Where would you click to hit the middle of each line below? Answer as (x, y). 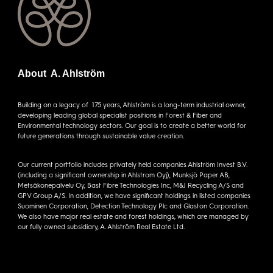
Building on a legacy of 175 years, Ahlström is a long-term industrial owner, (131, 104)
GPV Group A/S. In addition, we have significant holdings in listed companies (134, 195)
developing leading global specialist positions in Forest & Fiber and (119, 115)
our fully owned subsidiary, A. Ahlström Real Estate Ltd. (101, 226)
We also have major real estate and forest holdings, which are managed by (133, 216)
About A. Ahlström (61, 73)
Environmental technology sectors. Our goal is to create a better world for (132, 125)
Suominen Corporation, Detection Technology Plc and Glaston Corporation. (133, 205)
